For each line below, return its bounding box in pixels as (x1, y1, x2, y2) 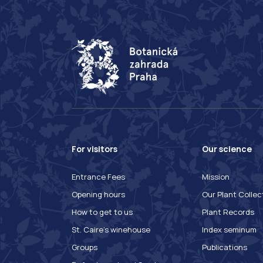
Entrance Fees (72, 171, 125, 183)
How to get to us (72, 207, 133, 218)
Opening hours (72, 189, 125, 200)
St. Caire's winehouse (72, 224, 150, 235)
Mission (201, 171, 230, 183)
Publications (201, 242, 247, 253)
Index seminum (201, 224, 257, 235)
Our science (201, 143, 252, 155)
